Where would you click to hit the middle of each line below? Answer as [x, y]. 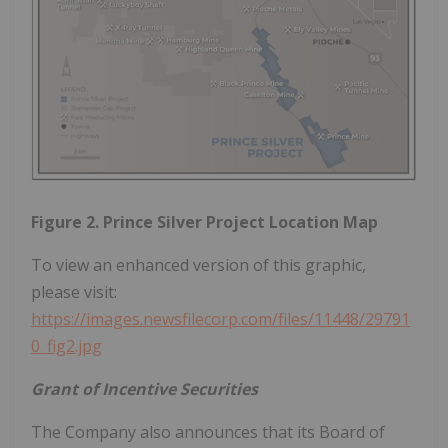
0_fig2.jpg [66, 345]
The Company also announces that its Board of [208, 431]
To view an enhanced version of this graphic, [198, 264]
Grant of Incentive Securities [144, 388]
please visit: [74, 291]
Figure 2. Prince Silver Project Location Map [204, 221]
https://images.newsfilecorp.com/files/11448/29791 [220, 318]
